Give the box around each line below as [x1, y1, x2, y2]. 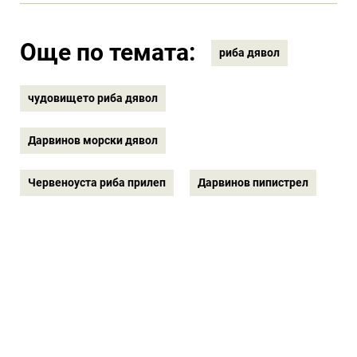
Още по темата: [20, 38, 195, 66]
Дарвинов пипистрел [198, 176, 308, 189]
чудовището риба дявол [28, 92, 158, 104]
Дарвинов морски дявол [28, 134, 158, 147]
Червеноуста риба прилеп [28, 176, 166, 189]
